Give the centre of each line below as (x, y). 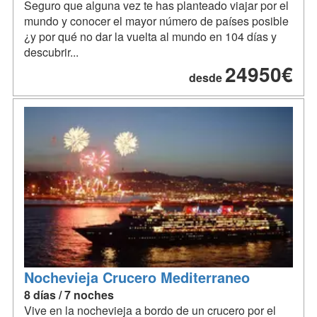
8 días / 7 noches (69, 294)
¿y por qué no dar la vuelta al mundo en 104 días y (150, 37)
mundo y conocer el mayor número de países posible (156, 21)
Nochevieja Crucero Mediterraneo (137, 277)
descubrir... (51, 52)
